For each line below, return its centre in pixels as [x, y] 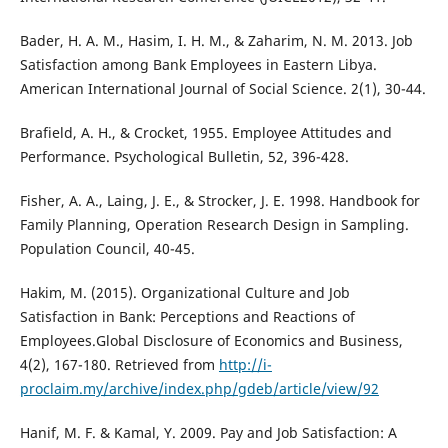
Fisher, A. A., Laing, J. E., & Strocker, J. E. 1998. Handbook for [219, 201]
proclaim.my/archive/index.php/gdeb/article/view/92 [199, 389]
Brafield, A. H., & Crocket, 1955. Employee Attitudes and [205, 133]
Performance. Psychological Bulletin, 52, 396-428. [184, 157]
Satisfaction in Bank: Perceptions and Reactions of [187, 317]
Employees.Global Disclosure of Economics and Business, [211, 341]
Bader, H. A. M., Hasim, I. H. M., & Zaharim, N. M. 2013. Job [216, 41]
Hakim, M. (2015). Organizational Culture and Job [184, 293]
